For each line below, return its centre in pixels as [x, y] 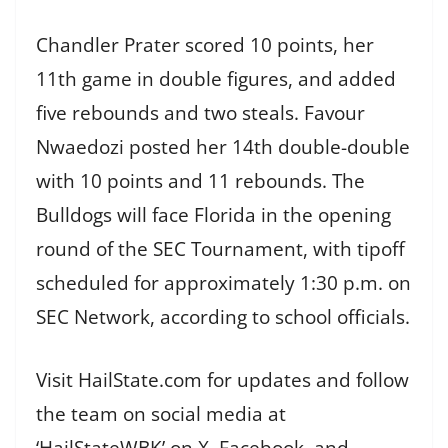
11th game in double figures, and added [216, 79]
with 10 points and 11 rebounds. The [200, 181]
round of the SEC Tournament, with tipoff [220, 249]
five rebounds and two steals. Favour [200, 113]
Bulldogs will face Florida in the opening [213, 215]
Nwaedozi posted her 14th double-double [223, 147]
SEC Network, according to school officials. [223, 317]
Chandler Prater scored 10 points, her [205, 45]
